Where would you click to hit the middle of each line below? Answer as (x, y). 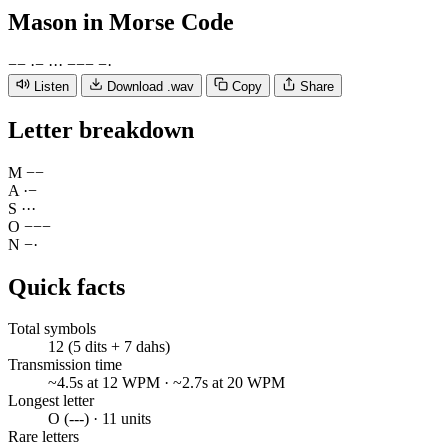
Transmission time (65, 365)
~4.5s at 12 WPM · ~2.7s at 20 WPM (166, 383)
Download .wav (150, 86)
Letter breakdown (101, 129)
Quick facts (66, 286)
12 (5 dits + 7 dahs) (109, 347)
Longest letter (51, 401)
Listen (51, 86)
